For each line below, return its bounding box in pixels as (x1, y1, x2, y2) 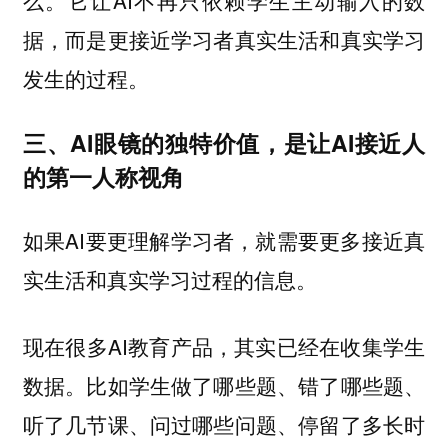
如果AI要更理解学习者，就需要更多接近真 (22, 225, 426, 256)
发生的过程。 (22, 63, 149, 93)
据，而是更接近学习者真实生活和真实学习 (22, 24, 426, 54)
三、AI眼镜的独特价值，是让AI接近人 (22, 125, 426, 159)
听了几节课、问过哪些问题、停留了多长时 (22, 408, 426, 439)
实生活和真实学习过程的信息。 (22, 264, 317, 295)
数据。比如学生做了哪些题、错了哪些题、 (22, 369, 426, 400)
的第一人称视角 (22, 159, 184, 193)
